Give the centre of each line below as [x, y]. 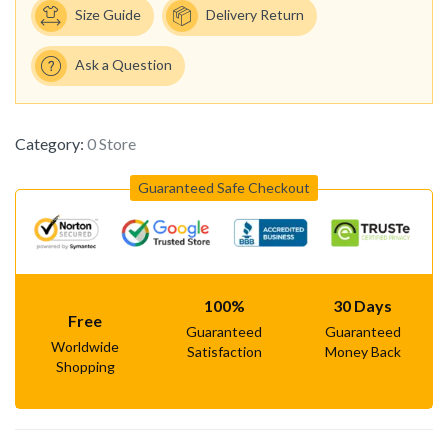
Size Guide [108, 14]
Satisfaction [224, 352]
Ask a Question [123, 64]
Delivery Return [255, 14]
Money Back [362, 352]
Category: [51, 144]
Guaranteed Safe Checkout [224, 188]
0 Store [111, 144]
